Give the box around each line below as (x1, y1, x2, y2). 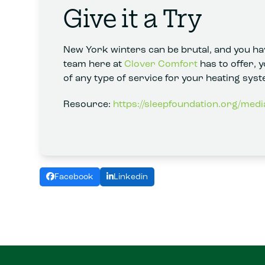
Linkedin (113, 172, 148, 182)
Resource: (63, 98, 114, 109)
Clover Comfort (124, 58, 198, 69)
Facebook (54, 172, 93, 182)
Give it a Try (63, 1, 203, 33)
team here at (63, 58, 125, 69)
